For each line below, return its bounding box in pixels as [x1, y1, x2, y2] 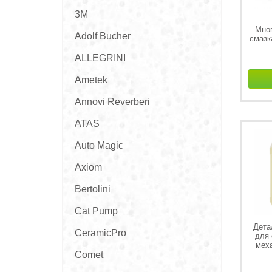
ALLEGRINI [75, 53, 126, 63]
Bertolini [75, 184, 110, 194]
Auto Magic [75, 140, 123, 151]
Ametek [75, 75, 107, 85]
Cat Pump [75, 206, 118, 216]
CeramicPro [75, 228, 126, 238]
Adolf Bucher [75, 31, 131, 41]
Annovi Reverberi [75, 97, 150, 107]
